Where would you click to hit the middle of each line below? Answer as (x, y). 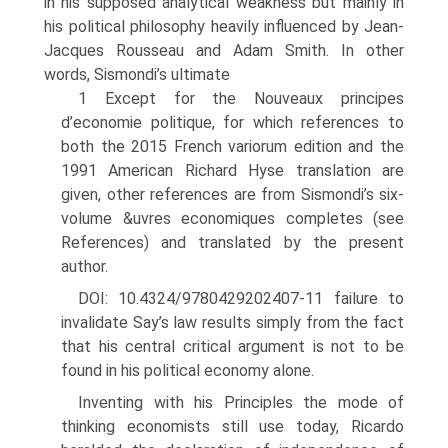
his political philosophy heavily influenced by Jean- (224, 26)
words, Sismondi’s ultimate (137, 74)
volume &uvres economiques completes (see (232, 218)
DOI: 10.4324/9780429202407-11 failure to (241, 298)
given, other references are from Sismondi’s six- (232, 194)
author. (84, 266)
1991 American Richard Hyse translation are (232, 170)
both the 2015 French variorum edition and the (232, 146)
